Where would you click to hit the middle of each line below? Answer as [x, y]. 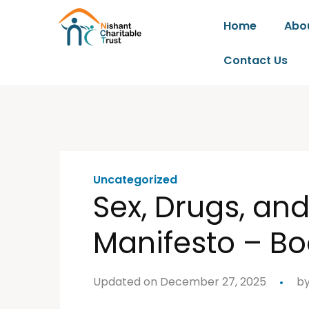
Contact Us [256, 60]
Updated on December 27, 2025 [180, 282]
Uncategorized [135, 180]
